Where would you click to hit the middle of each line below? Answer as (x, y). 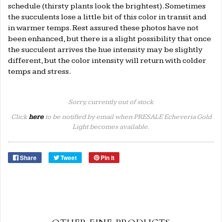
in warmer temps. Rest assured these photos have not (103, 28)
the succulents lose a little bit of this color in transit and (107, 17)
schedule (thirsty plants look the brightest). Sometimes (107, 6)
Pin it (108, 158)
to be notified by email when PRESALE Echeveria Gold (127, 117)
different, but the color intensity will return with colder (107, 61)
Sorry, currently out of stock (111, 102)
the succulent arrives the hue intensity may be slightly (105, 50)
